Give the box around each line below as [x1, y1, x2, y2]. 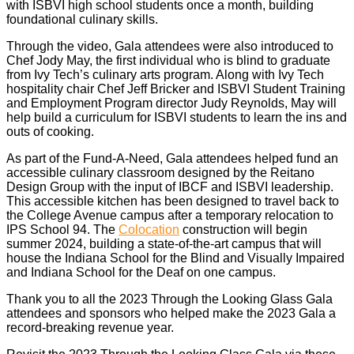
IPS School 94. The [6, 222, 119, 236]
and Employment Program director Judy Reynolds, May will [6, 96, 337, 110]
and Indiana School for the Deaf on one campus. [6, 265, 276, 279]
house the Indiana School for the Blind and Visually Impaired [6, 250, 345, 265]
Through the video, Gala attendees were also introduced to [6, 39, 333, 53]
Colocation [119, 222, 179, 236]
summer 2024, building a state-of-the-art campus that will [6, 236, 322, 250]
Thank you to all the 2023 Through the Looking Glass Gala [6, 292, 333, 306]
